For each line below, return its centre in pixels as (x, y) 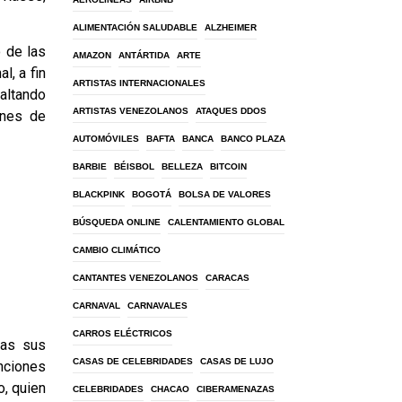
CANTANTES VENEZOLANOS (135, 278)
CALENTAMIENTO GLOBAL (226, 222)
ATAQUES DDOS (231, 111)
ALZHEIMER (231, 27)
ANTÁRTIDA (144, 55)
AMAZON (92, 55)
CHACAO (170, 389)
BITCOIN (228, 166)
